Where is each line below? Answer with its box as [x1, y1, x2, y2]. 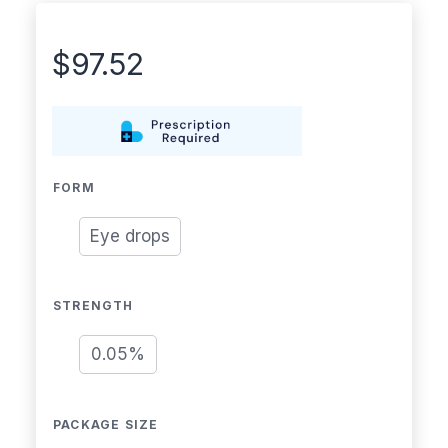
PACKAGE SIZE [53, 416, 159, 432]
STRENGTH [53, 298, 134, 314]
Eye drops [89, 225, 170, 246]
